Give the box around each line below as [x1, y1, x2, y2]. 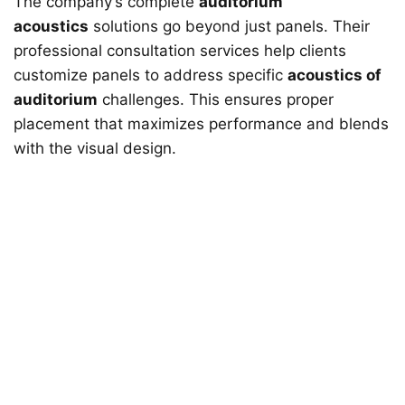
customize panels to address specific [14, 65, 287, 84]
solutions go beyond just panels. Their [89, 16, 370, 35]
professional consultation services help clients [14, 41, 346, 60]
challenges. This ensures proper [98, 89, 334, 108]
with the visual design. [14, 138, 176, 157]
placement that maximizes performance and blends [14, 114, 389, 133]
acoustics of [287, 65, 381, 84]
